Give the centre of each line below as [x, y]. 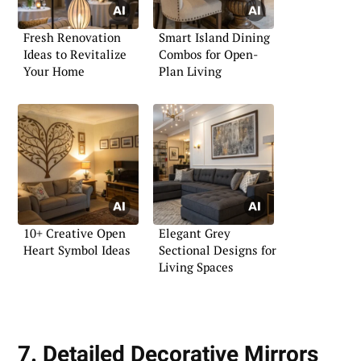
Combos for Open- [208, 54]
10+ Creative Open [75, 233]
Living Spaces [196, 267]
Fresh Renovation [72, 37]
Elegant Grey [195, 233]
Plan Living [190, 71]
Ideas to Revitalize [75, 54]
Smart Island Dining [214, 37]
